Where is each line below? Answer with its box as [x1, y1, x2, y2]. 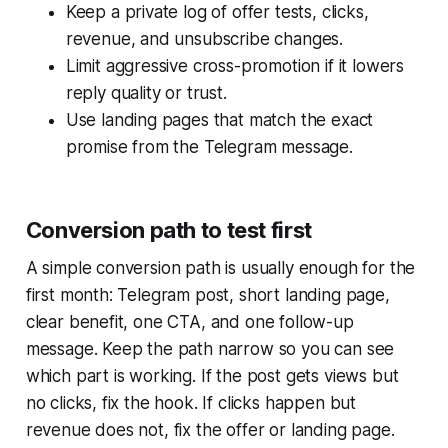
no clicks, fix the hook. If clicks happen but [25, 393, 357, 414]
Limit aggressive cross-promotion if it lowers [65, 56, 405, 77]
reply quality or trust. [65, 83, 227, 104]
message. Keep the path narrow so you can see [25, 339, 395, 360]
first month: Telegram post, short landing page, [25, 285, 390, 306]
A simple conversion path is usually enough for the [25, 258, 416, 279]
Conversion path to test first [25, 217, 312, 244]
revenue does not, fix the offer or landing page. [25, 420, 395, 441]
